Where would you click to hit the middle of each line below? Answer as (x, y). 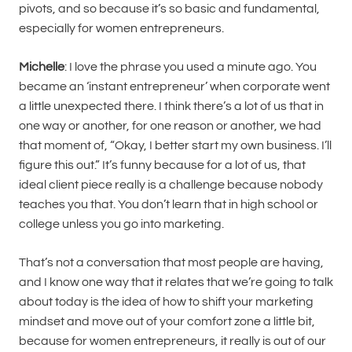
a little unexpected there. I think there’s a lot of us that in (171, 106)
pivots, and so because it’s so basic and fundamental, (169, 9)
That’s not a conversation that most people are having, (171, 263)
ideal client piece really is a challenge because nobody (171, 185)
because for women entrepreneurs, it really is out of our (172, 341)
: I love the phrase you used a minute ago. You (191, 67)
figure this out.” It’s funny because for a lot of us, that (162, 165)
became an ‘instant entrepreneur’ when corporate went (174, 87)
